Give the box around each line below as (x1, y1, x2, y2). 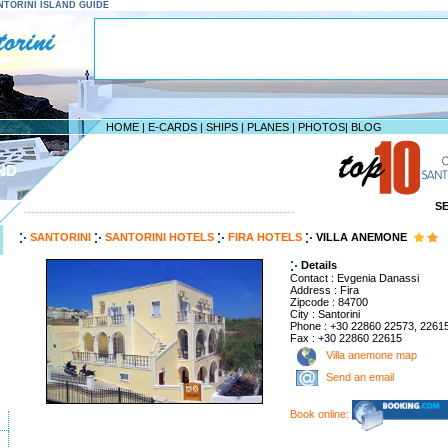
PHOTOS (298, 121, 345, 133)
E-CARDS (148, 121, 197, 133)
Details (301, 259, 337, 271)
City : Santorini (290, 308, 360, 321)
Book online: (290, 408, 352, 421)
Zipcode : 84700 (290, 296, 368, 309)
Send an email (326, 371, 394, 384)
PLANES (247, 121, 289, 133)
